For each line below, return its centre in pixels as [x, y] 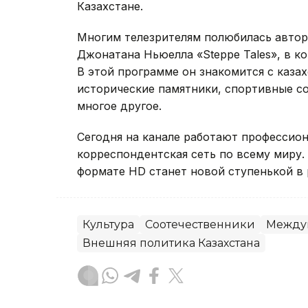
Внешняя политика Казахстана [171, 243]
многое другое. [119, 106]
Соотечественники [200, 225]
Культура [108, 225]
